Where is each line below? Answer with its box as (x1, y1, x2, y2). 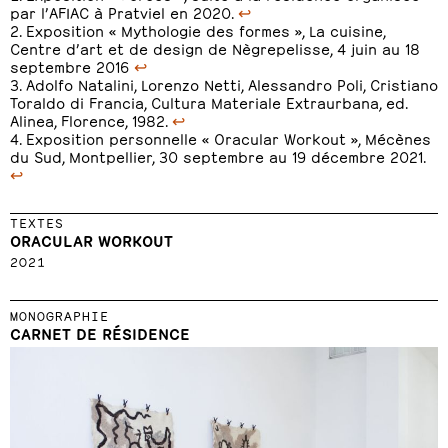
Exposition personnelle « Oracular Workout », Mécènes (26, 128, 431, 147)
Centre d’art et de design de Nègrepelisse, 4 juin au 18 (10, 38, 420, 57)
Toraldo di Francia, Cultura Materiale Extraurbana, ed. (10, 92, 407, 111)
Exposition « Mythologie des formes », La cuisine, (26, 20, 385, 39)
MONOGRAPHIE (10, 306, 109, 323)
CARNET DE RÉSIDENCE (10, 323, 190, 342)
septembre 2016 (10, 56, 134, 75)
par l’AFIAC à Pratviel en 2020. (10, 2, 238, 21)
